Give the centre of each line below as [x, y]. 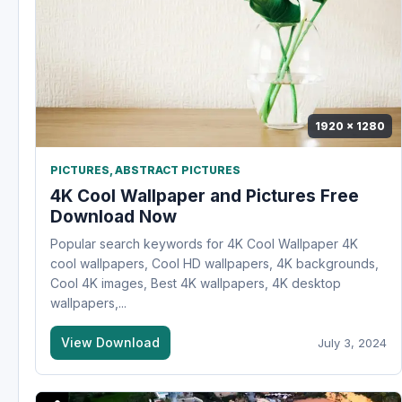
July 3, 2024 [352, 343]
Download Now [114, 217]
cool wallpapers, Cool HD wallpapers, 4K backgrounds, [214, 264]
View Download [110, 343]
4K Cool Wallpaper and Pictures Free [205, 197]
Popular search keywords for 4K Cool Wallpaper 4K [204, 244]
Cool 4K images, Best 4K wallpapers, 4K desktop [196, 284]
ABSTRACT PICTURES [178, 170]
